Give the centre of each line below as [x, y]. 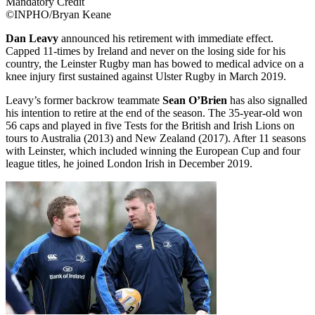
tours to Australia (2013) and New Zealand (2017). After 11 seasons [156, 138]
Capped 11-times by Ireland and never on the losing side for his [146, 51]
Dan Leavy [32, 38]
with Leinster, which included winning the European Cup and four [153, 150]
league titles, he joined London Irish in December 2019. [129, 163]
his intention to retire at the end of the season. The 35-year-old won [154, 112]
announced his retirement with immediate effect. [166, 38]
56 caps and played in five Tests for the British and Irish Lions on [150, 125]
